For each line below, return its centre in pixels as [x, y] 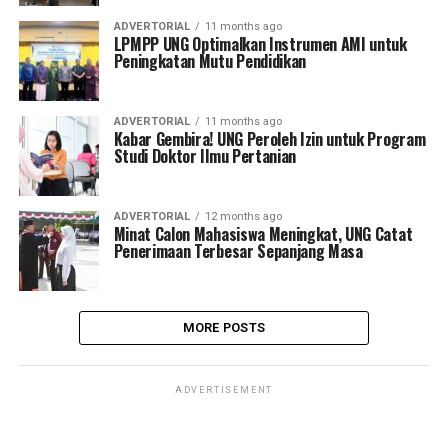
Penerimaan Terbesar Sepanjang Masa [238, 251]
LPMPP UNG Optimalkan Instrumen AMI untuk [260, 44]
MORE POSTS [224, 327]
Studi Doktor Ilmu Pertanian [205, 156]
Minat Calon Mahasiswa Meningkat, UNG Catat [263, 234]
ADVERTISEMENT [224, 390]
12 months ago [243, 216]
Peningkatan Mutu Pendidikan [210, 61]
